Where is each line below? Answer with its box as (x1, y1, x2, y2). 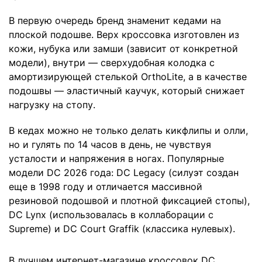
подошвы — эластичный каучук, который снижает (9, 85, 245, 97)
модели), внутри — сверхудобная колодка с (9, 57, 215, 69)
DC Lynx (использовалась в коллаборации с (9, 209, 213, 221)
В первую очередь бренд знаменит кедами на (9, 15, 221, 27)
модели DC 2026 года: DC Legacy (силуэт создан (9, 167, 239, 179)
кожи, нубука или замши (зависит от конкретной (9, 43, 238, 55)
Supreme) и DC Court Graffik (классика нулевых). (9, 223, 235, 235)
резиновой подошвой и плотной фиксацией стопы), (9, 195, 250, 207)
